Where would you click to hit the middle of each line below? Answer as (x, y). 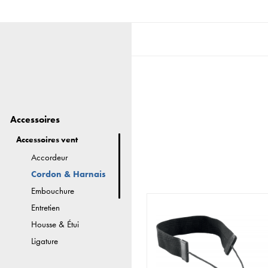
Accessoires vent (47, 140)
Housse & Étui (55, 225)
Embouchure (53, 191)
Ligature (45, 241)
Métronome (51, 258)
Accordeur (50, 158)
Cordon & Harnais (69, 174)
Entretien (46, 208)
